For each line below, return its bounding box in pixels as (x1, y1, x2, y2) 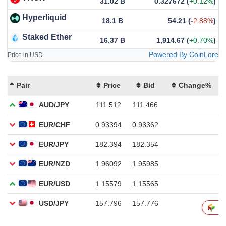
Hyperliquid (22, 13, 67, 22)
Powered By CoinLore (149, 50, 218, 59)
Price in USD (8, 51, 43, 59)
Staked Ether (22, 33, 72, 42)
